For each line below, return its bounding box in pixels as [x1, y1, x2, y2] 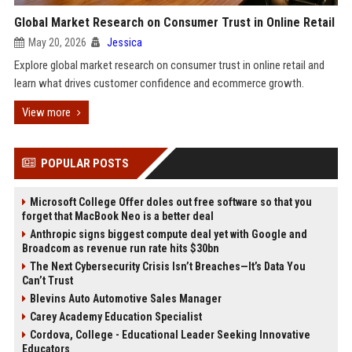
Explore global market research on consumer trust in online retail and [13, 58, 324, 72]
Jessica [106, 36, 142, 49]
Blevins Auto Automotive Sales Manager [29, 292, 222, 305]
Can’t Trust [21, 274, 73, 287]
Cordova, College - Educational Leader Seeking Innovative [29, 328, 310, 341]
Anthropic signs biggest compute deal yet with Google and [29, 228, 307, 240]
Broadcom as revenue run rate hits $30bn [21, 242, 219, 255]
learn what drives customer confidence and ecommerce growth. [13, 76, 304, 90]
